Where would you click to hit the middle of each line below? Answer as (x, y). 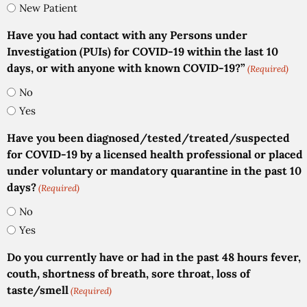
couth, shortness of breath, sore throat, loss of (128, 273)
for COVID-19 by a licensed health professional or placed (155, 154)
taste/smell (38, 290)
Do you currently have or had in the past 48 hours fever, (154, 257)
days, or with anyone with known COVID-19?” (126, 67)
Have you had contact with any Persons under (127, 35)
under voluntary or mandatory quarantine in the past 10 (154, 170)
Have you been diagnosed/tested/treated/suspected (148, 137)
